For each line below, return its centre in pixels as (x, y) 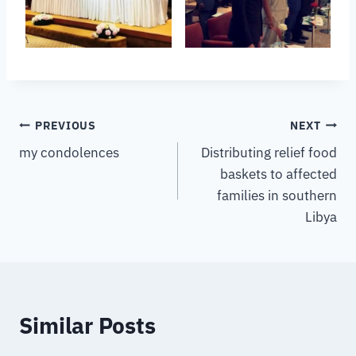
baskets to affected (279, 174)
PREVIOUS (66, 125)
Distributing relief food (269, 153)
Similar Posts (87, 326)
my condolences (69, 153)
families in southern (277, 196)
